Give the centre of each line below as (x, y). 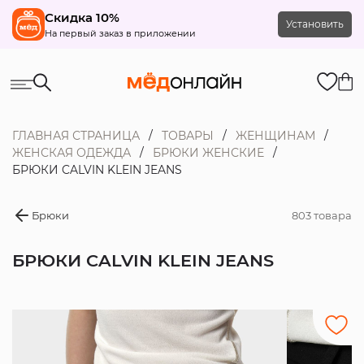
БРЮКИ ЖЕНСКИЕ (208, 153)
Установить (315, 24)
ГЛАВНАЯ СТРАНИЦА (76, 136)
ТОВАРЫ (187, 136)
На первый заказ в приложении (120, 33)
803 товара (322, 215)
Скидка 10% (82, 17)
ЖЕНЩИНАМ (275, 136)
